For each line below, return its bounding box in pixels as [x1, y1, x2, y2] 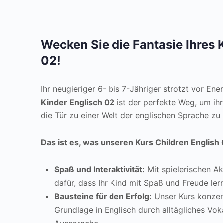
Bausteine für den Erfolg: [54, 191, 152, 201]
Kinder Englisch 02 [41, 97, 114, 107]
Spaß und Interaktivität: [54, 164, 145, 174]
